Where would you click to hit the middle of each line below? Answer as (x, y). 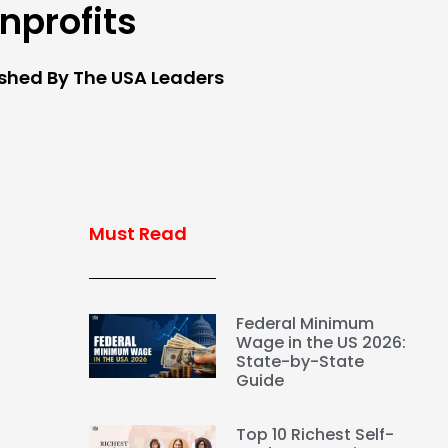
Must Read (137, 234)
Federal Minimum (305, 324)
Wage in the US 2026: (321, 343)
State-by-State (300, 362)
